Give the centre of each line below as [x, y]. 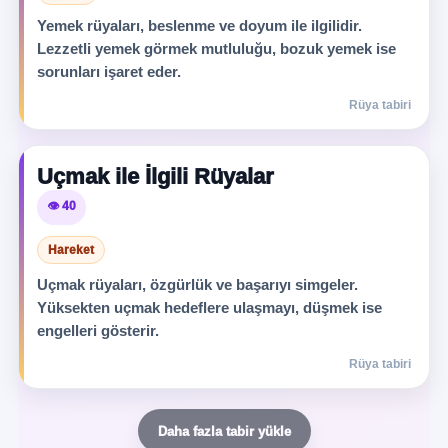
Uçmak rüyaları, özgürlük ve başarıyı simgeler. [197, 284]
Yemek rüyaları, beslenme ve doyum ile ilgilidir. [199, 25]
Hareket [70, 250]
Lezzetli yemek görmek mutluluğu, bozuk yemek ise [216, 48]
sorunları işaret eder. [108, 71]
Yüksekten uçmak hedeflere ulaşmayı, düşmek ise [209, 307]
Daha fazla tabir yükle [224, 431]
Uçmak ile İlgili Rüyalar [155, 176]
